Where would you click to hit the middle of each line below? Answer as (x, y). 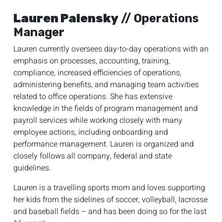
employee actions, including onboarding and (91, 132)
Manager (39, 32)
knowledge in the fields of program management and (106, 108)
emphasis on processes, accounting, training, (92, 61)
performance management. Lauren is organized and (104, 144)
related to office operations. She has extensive (93, 96)
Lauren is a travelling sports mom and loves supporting (109, 188)
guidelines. (32, 168)
